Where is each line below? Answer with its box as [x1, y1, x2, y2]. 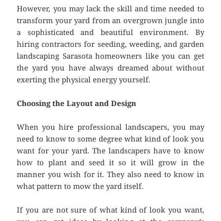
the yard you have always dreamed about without [17, 63, 204, 73]
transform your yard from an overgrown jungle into [17, 15, 204, 26]
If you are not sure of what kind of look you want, [17, 205, 204, 215]
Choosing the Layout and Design [17, 98, 137, 109]
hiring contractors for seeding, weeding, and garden [17, 39, 204, 49]
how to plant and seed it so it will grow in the [17, 157, 204, 168]
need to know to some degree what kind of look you [17, 134, 204, 144]
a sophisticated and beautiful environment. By [17, 27, 204, 37]
